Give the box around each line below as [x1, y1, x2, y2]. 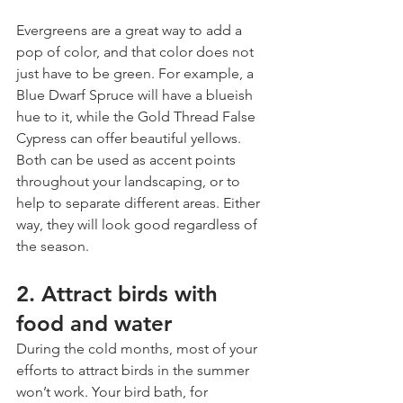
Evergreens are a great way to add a [16, 21, 246, 39]
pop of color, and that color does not [16, 42, 257, 60]
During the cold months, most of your [16, 339, 261, 357]
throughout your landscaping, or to [16, 172, 244, 190]
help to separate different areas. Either [16, 193, 264, 211]
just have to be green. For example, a [16, 64, 257, 82]
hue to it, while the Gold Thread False [16, 107, 259, 125]
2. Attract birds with [16, 280, 224, 307]
